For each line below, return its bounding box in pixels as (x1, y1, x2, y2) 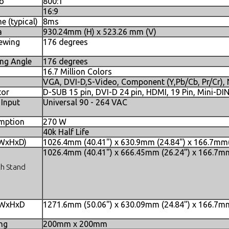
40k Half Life (43, 127, 89, 136)
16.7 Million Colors (43, 67, 112, 76)
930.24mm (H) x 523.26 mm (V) (43, 27, 156, 36)
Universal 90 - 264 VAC (43, 98, 127, 107)
